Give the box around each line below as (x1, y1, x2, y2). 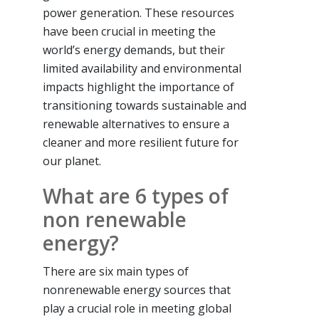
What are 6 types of (43, 182, 229, 209)
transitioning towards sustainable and (43, 97, 246, 113)
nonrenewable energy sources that (43, 281, 231, 298)
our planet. (43, 152, 101, 169)
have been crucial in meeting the (43, 23, 216, 39)
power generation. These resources (43, 4, 234, 21)
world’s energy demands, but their (43, 41, 225, 58)
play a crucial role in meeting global (43, 300, 231, 316)
